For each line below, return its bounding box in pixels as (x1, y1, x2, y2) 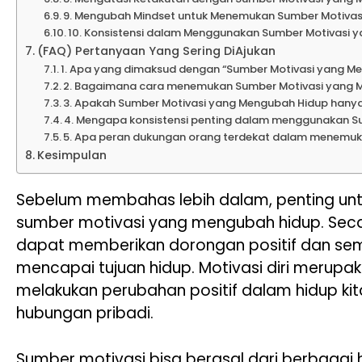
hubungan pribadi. (16, 302, 154, 325)
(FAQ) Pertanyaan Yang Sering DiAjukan (36, 43, 276, 60)
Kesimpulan (36, 147, 107, 164)
